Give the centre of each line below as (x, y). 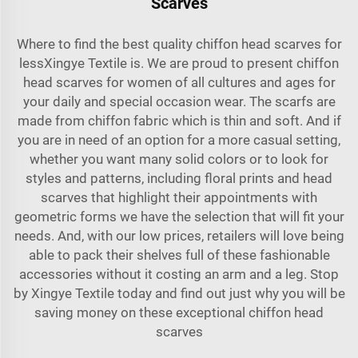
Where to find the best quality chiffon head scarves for (179, 44)
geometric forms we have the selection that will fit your (179, 216)
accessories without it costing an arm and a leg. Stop (179, 274)
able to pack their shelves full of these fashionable (179, 255)
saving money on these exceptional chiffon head (179, 312)
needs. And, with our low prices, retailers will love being (179, 235)
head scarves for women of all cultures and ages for (179, 82)
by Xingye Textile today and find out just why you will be (179, 293)
